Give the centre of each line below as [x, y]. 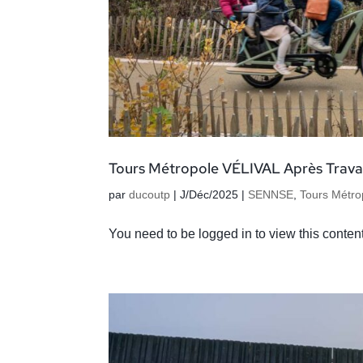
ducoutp [150, 195]
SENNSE [271, 195]
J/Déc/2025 [209, 195]
